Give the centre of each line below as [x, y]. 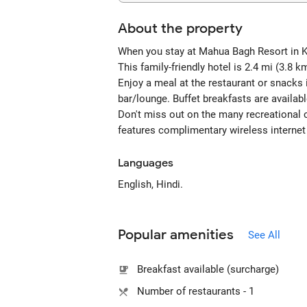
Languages [146, 163]
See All [264, 235]
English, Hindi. [150, 184]
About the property [180, 28]
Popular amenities [176, 235]
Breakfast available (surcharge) [208, 269]
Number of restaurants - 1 [196, 291]
